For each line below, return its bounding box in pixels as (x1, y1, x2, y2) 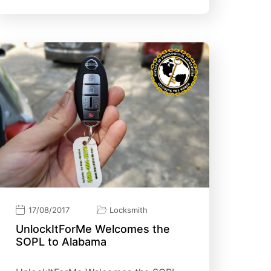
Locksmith (109, 204, 148, 215)
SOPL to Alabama (16, 235, 106, 248)
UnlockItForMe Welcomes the (16, 222, 170, 235)
